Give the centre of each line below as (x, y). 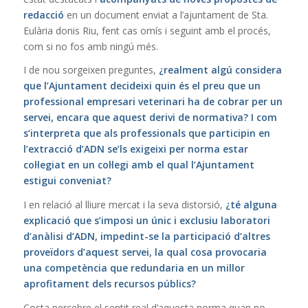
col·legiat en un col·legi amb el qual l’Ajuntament (139, 165)
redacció (43, 14)
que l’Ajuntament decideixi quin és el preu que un (142, 86)
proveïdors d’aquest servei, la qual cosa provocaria (145, 252)
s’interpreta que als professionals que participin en (146, 133)
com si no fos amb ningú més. (90, 46)
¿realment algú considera (220, 70)
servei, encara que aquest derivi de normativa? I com (150, 118)
